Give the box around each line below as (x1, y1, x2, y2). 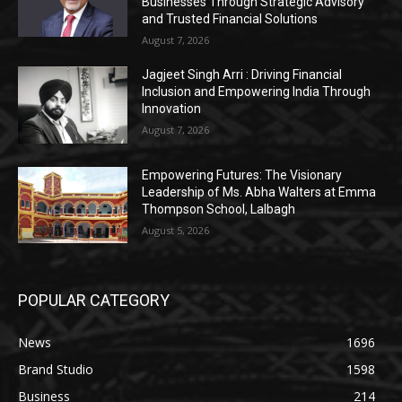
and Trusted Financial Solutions (142, 12, 319, 27)
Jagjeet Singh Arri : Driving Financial (142, 67, 343, 83)
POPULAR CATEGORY (18, 291, 170, 310)
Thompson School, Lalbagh (142, 201, 296, 216)
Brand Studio (18, 361, 93, 379)
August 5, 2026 (142, 223, 210, 237)
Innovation (142, 101, 202, 117)
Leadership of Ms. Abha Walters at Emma (142, 184, 377, 199)
